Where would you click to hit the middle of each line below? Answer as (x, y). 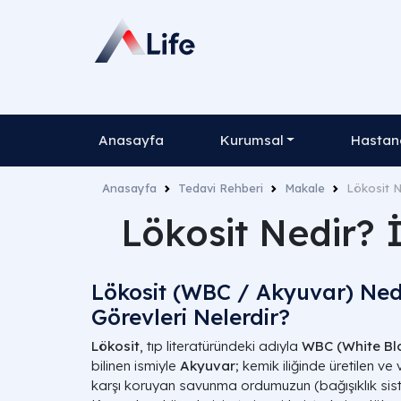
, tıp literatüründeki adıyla (221, 346)
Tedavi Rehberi (221, 188)
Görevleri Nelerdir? (191, 317)
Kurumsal (252, 140)
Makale (305, 188)
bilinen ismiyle (136, 366)
